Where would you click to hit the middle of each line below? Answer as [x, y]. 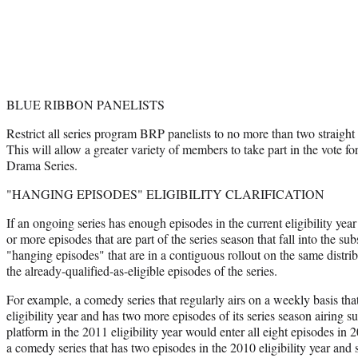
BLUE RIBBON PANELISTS [86, 104]
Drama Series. [42, 165]
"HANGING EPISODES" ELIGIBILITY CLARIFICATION [165, 193]
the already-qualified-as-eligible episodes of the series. [142, 270]
